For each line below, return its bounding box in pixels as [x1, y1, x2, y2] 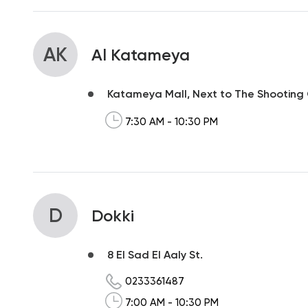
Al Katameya [91, 44, 190, 65]
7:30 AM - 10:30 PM [125, 115, 218, 128]
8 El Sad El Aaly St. [107, 248, 203, 262]
